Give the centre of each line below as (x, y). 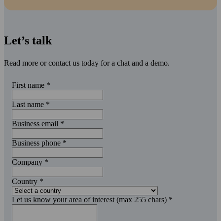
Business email (35, 123)
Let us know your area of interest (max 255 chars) (89, 199)
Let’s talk (28, 40)
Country (25, 181)
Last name (28, 104)
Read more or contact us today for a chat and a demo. (87, 63)
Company (27, 162)
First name (28, 85)
